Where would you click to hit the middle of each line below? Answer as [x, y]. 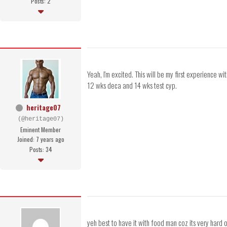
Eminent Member [41, 130]
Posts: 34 [41, 149]
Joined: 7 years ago [41, 139]
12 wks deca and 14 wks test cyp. [132, 85]
